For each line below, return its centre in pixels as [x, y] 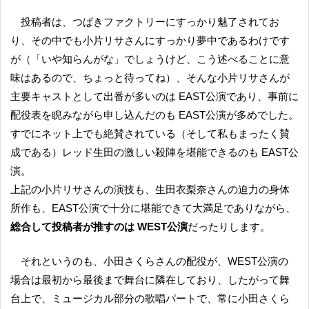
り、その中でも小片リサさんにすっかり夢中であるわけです [150, 40]
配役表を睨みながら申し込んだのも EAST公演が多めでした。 [154, 114]
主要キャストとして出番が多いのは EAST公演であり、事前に [154, 96]
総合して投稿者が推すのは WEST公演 [99, 226]
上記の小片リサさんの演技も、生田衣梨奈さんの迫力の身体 [150, 189]
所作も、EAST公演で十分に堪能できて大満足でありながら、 [153, 208]
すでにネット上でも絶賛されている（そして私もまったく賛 [150, 133]
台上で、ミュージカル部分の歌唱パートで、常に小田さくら [150, 298]
